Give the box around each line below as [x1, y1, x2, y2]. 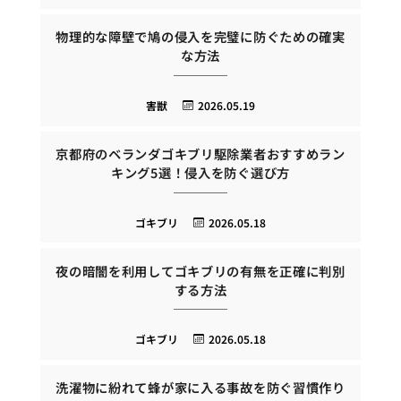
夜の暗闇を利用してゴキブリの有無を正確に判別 [55, 260, 346, 280]
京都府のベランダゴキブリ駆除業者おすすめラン [55, 143, 346, 163]
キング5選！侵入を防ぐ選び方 [110, 162, 291, 182]
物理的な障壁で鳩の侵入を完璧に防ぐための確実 [55, 27, 346, 47]
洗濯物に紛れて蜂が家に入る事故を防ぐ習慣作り [55, 378, 346, 397]
